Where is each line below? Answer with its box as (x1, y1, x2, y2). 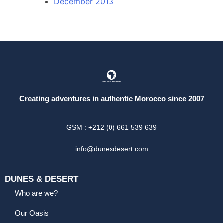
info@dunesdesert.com (75, 145, 148, 153)
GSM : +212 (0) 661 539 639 (66, 123, 157, 132)
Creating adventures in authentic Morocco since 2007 (19, 94, 204, 103)
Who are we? (15, 189, 58, 198)
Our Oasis (15, 209, 49, 218)
